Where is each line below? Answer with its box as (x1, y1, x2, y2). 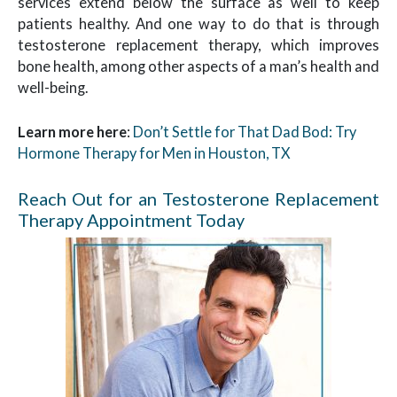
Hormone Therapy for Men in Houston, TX (18, 144, 291, 162)
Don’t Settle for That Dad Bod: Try (133, 123, 356, 141)
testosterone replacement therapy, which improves (18, 36, 379, 54)
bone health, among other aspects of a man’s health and (18, 58, 379, 75)
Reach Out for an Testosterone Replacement (18, 187, 379, 209)
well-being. (18, 79, 88, 97)
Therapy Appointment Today (18, 208, 245, 230)
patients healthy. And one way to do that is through (18, 15, 379, 33)
